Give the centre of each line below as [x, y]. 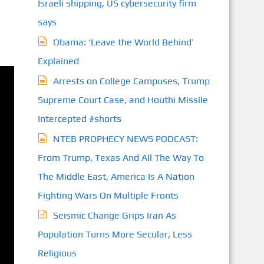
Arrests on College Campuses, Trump [131, 81]
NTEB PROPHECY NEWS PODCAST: [125, 139]
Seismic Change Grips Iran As [114, 215]
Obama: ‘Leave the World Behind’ [123, 42]
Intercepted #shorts [79, 119]
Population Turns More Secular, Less [115, 234]
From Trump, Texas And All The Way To [121, 158]
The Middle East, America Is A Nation [116, 176]
